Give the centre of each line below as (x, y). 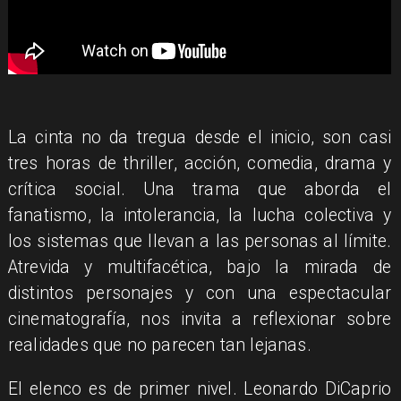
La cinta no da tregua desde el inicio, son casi (200, 138)
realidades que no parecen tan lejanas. (159, 346)
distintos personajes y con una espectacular (200, 294)
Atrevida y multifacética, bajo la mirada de (200, 268)
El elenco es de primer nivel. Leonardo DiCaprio (200, 388)
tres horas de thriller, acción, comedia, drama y (200, 164)
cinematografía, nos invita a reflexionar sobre (200, 320)
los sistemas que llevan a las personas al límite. (200, 242)
